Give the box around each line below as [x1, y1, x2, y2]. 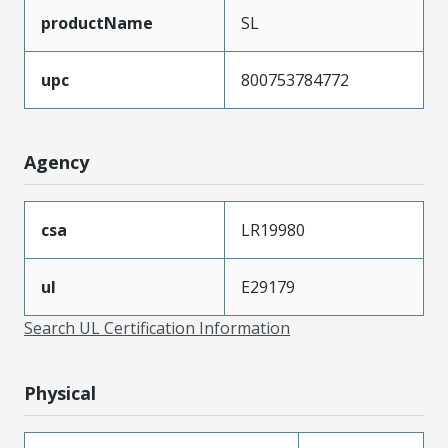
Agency [24, 149, 89, 174]
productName [41, 11, 153, 34]
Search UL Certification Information [24, 316, 290, 339]
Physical [24, 380, 96, 405]
